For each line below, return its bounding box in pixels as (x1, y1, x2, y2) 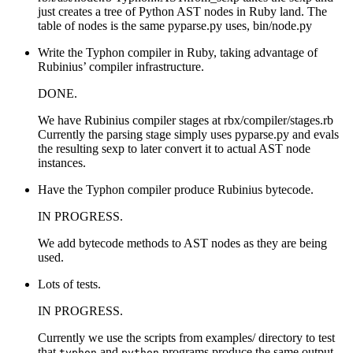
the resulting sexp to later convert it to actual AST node (38, 141, 310, 155)
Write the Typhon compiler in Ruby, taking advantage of (38, 45, 318, 59)
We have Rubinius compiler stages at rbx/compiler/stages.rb (38, 113, 333, 127)
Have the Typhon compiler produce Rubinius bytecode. (38, 182, 314, 196)
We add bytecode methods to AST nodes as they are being (38, 236, 327, 250)
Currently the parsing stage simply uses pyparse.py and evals (38, 127, 339, 141)
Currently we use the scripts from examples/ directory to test (38, 330, 335, 344)
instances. (38, 155, 86, 169)
